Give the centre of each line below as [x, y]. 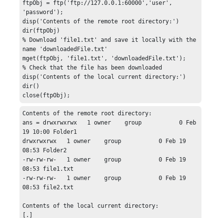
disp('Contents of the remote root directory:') [101, 21]
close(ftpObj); [46, 95]
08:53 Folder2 [45, 151]
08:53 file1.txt [48, 169]
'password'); [43, 12]
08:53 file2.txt [48, 188]
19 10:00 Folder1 [50, 132]
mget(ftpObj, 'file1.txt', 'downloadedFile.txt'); [104, 58]
